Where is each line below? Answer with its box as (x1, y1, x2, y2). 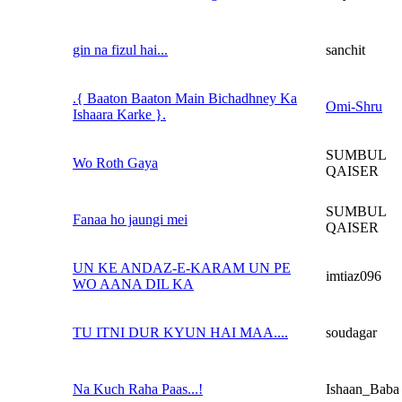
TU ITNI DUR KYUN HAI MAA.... (73, 324, 288, 340)
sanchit (326, 41, 365, 57)
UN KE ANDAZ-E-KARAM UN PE (73, 259, 291, 275)
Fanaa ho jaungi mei (73, 211, 188, 227)
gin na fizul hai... (73, 41, 168, 57)
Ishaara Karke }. (73, 106, 166, 122)
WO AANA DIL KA (73, 275, 194, 292)
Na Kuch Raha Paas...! (73, 380, 203, 397)
